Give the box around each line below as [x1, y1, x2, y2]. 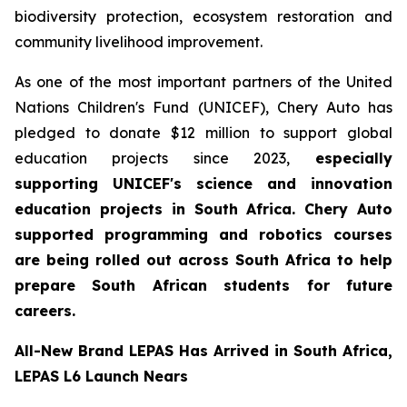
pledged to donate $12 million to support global [15, 124, 392, 143]
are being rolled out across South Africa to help [15, 251, 392, 270]
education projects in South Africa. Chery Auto [15, 200, 392, 219]
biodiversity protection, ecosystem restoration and [15, 7, 392, 26]
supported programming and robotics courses [15, 225, 392, 244]
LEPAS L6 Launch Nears [15, 367, 188, 386]
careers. [15, 302, 75, 321]
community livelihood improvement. [15, 33, 263, 52]
